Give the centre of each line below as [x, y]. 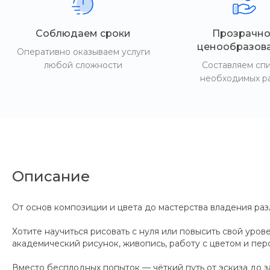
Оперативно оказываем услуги [83, 52]
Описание [51, 176]
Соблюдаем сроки [83, 33]
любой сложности [83, 65]
